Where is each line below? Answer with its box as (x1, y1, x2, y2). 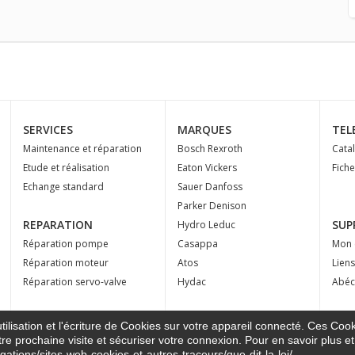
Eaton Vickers (177, 161, 237, 175)
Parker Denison (177, 199, 246, 213)
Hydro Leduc (177, 218, 235, 232)
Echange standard (23, 180, 104, 194)
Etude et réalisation (23, 161, 109, 175)
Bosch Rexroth (177, 142, 242, 156)
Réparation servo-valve (23, 275, 127, 289)
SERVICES (23, 122, 73, 138)
